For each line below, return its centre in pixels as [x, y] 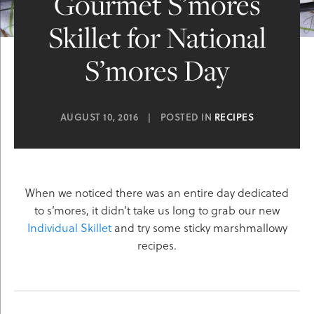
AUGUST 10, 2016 [99, 116]
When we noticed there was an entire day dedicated [157, 192]
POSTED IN [187, 116]
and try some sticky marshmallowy [199, 227]
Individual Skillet [69, 227]
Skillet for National [157, 37]
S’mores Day [157, 70]
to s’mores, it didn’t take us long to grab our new [157, 210]
